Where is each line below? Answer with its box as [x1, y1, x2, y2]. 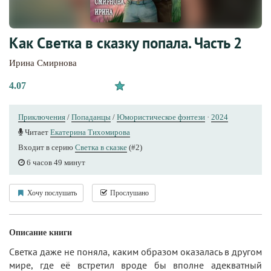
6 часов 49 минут [25, 158, 85, 168]
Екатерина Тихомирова [50, 128, 130, 137]
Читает [23, 128, 50, 137]
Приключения [18, 113, 65, 122]
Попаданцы [71, 113, 111, 122]
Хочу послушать [25, 189, 77, 198]
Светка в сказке [75, 143, 127, 152]
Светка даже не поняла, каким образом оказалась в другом [9, 246, 262, 258]
